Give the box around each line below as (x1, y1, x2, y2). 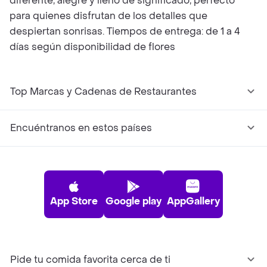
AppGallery (166, 195, 220, 207)
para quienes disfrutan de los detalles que (10, 10, 207, 22)
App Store (50, 195, 98, 207)
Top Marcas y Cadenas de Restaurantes (10, 85, 197, 98)
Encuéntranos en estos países (10, 122, 152, 134)
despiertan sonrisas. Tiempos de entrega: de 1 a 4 (10, 25, 240, 38)
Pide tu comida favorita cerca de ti (10, 253, 170, 266)
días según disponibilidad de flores (10, 41, 175, 53)
